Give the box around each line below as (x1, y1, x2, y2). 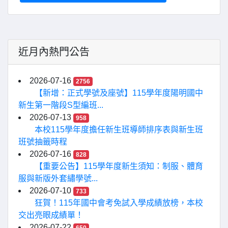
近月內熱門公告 (18, 46, 90, 58)
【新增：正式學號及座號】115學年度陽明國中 (35, 89, 203, 97)
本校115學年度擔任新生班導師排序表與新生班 (35, 125, 203, 134)
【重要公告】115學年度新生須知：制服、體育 (35, 162, 203, 170)
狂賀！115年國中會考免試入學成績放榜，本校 (35, 198, 203, 207)
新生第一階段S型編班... (18, 101, 103, 109)
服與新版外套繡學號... (18, 174, 98, 183)
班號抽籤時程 (18, 137, 67, 146)
